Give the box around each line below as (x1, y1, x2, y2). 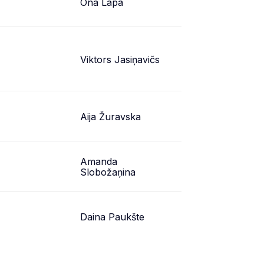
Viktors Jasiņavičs (80, 54, 160, 65)
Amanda (80, 156, 117, 167)
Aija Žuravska (80, 111, 141, 123)
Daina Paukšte (80, 211, 144, 223)
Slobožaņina (80, 166, 136, 178)
